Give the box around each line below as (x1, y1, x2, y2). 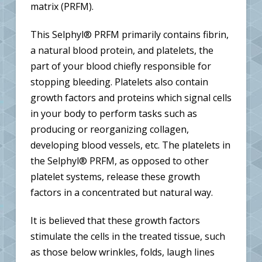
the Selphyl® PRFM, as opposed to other (30, 154, 209, 167)
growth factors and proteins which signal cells (30, 91, 232, 104)
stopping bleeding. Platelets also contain (30, 75, 208, 88)
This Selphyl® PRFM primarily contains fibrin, (30, 27, 229, 41)
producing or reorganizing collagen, (30, 122, 189, 136)
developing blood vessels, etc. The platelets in (30, 138, 230, 151)
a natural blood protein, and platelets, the (30, 43, 213, 57)
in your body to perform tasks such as (30, 106, 197, 120)
